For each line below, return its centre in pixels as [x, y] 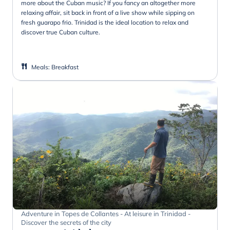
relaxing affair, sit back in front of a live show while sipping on [108, 12]
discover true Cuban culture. [61, 32]
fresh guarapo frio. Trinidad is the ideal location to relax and [105, 22]
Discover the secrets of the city [66, 222]
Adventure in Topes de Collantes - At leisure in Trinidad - [106, 213]
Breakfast [65, 67]
